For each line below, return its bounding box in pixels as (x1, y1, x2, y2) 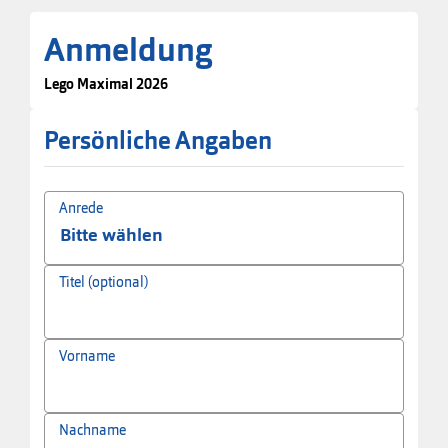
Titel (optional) (59, 272, 148, 291)
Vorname (59, 346, 115, 365)
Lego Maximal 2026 (44, 74, 168, 93)
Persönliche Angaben (44, 124, 273, 157)
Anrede (59, 198, 103, 217)
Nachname (59, 420, 126, 439)
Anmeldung (44, 28, 212, 71)
